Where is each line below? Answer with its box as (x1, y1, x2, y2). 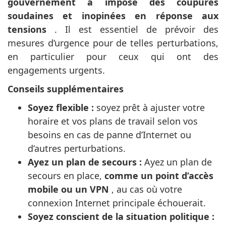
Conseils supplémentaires (8, 83, 124, 95)
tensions (8, 23, 46, 36)
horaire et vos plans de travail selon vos (28, 115, 198, 128)
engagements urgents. (8, 64, 105, 77)
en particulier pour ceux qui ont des (8, 50, 218, 63)
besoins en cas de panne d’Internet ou (28, 129, 191, 141)
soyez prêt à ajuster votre (94, 101, 205, 114)
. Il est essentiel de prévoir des (46, 23, 218, 36)
